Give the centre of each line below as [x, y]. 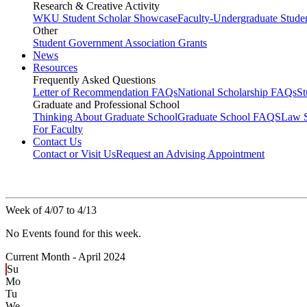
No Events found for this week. [73, 234]
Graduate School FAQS [229, 117]
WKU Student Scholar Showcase [105, 19]
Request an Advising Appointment [190, 154]
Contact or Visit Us [74, 154]
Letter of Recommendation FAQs [105, 93]
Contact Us [57, 142]
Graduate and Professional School [106, 105]
